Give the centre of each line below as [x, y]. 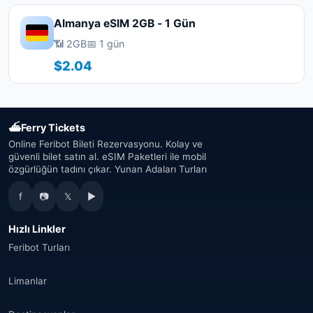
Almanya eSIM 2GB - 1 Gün [125, 23]
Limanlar [28, 281]
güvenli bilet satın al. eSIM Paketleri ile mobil [107, 156]
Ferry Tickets [53, 128]
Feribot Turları [39, 247]
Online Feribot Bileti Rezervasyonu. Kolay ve [105, 144]
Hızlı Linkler [37, 229]
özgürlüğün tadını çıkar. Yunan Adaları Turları [108, 169]
